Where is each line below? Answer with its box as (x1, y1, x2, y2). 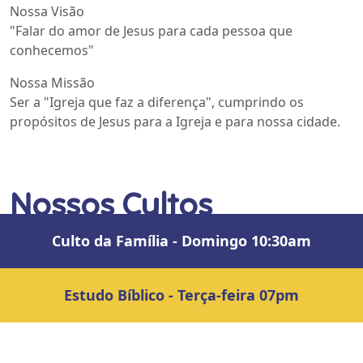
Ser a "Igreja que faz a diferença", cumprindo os (10, 92, 304, 111)
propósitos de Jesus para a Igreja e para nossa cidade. (10, 112, 340, 130)
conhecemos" (10, 41, 94, 59)
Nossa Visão (10, 2, 84, 20)
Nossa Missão (10, 73, 95, 92)
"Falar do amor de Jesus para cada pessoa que (10, 21, 293, 40)
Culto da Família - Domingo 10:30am (52, 230, 311, 250)
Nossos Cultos (10, 182, 212, 224)
